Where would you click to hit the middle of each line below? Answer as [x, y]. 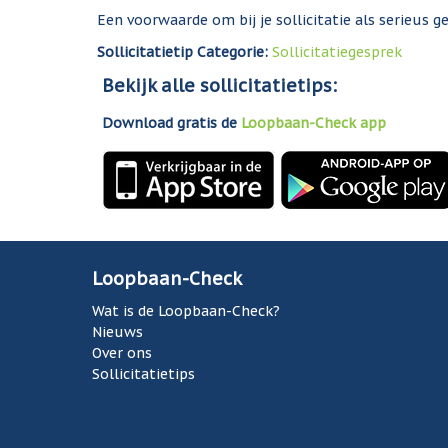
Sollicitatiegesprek [337, 51]
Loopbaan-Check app [314, 123]
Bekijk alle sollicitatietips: [220, 85]
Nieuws [118, 332]
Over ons [122, 353]
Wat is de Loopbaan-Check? [186, 311]
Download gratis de [172, 123]
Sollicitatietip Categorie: [185, 51]
